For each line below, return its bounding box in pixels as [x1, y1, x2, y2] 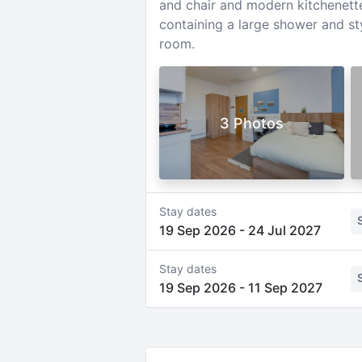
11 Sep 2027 [247, 280, 322, 296]
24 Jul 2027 [247, 222, 321, 238]
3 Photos [219, 114, 284, 132]
